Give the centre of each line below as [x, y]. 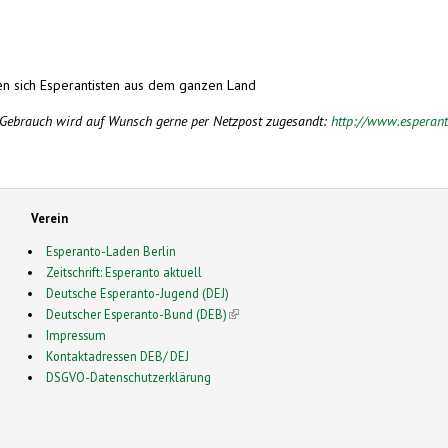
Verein [49, 217]
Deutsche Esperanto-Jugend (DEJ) [138, 292]
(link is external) [271, 313]
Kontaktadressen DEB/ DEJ [118, 355]
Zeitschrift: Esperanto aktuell [124, 271]
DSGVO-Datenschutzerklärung [129, 376]
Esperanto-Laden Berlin [111, 250]
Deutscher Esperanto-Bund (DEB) [137, 313]
